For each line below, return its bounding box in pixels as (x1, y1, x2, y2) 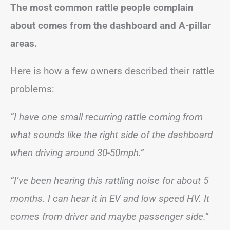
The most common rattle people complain (10, 1, 194, 13)
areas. (10, 37, 37, 49)
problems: (10, 83, 54, 95)
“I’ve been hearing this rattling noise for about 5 (10, 174, 208, 186)
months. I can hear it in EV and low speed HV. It (10, 192, 209, 204)
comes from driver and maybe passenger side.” (10, 210, 208, 222)
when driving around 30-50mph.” (10, 146, 144, 159)
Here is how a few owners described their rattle (10, 65, 214, 77)
